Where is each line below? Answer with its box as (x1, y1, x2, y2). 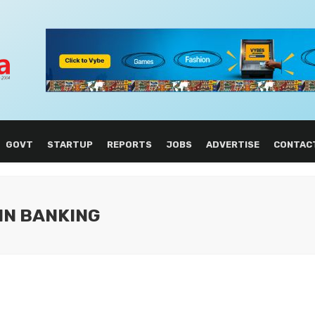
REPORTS (106, 139, 152, 150)
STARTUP (46, 139, 93, 150)
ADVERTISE (205, 139, 259, 150)
